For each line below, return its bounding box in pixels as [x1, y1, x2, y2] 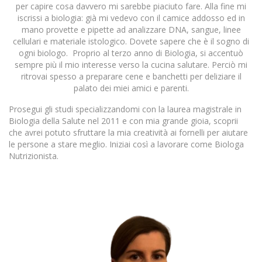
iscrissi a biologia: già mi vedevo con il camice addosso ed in [17, 12, 245, 24]
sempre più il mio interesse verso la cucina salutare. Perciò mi [15, 59, 247, 71]
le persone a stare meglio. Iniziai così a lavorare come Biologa [9, 139, 244, 150]
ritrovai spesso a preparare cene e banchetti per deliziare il [20, 71, 242, 82]
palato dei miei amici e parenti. [73, 82, 189, 94]
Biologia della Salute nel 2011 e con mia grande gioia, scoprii [9, 115, 238, 127]
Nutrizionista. [9, 150, 58, 162]
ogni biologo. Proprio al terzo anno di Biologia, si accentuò [19, 47, 243, 59]
